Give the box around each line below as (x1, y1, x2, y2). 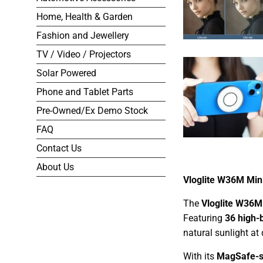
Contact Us (36, 143, 82, 154)
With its (183, 250, 217, 262)
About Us (36, 161, 74, 173)
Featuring (183, 212, 225, 224)
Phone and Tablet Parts (36, 86, 133, 98)
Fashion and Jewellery (36, 30, 129, 42)
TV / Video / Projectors (36, 49, 131, 60)
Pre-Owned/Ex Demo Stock (36, 105, 148, 117)
